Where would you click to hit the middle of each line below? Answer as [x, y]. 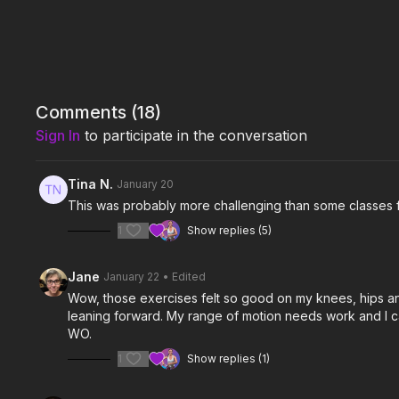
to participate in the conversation [194, 135]
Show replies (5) [230, 230]
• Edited [185, 277]
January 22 [132, 277]
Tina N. [91, 184]
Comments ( [87, 112]
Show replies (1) [229, 358]
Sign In [58, 135]
